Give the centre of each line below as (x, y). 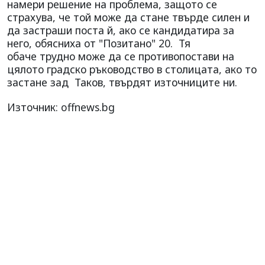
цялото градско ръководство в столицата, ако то (132, 70)
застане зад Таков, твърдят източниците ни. (124, 83)
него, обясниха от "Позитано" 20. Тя (99, 43)
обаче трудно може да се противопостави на (121, 56)
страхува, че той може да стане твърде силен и (128, 17)
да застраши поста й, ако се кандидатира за (121, 30)
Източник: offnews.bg (61, 107)
